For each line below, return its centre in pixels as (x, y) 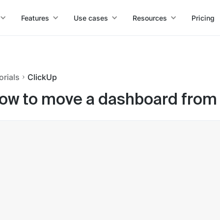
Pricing (203, 18)
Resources (150, 18)
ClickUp (42, 77)
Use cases (91, 18)
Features (35, 18)
